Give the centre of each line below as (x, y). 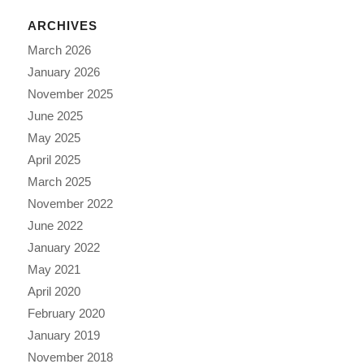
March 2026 (59, 50)
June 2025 (55, 115)
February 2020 (66, 313)
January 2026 (63, 71)
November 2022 (70, 203)
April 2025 (54, 159)
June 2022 (55, 225)
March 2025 (59, 181)
